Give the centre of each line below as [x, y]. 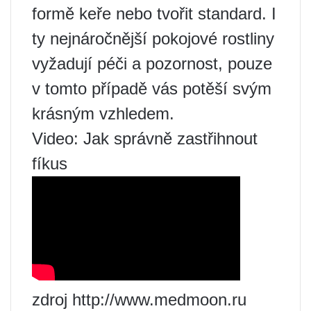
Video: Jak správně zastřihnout [145, 138]
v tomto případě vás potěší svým [152, 88]
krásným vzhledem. [103, 113]
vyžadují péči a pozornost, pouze [152, 63]
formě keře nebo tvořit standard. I [154, 13]
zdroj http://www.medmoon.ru [139, 299]
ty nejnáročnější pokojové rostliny [153, 38]
